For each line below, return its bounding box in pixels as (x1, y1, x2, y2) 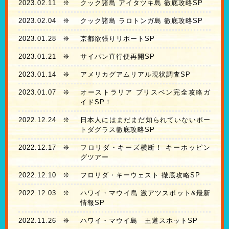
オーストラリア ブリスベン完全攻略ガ (80, 88, 211, 97)
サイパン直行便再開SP (80, 53, 155, 61)
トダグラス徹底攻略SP (80, 126, 155, 134)
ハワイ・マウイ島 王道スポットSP (80, 217, 198, 225)
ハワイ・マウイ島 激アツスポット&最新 (80, 189, 211, 197)
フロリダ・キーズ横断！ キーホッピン (80, 144, 211, 152)
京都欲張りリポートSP (80, 35, 155, 43)
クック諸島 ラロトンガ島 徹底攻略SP (80, 17, 203, 25)
